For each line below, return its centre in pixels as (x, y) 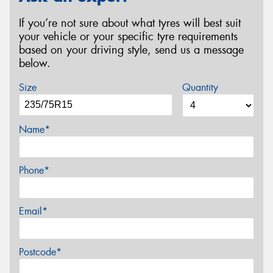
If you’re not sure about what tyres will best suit (130, 23)
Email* (33, 211)
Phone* (34, 170)
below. (35, 64)
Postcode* (40, 252)
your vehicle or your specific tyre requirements (128, 37)
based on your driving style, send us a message (131, 50)
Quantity (200, 87)
